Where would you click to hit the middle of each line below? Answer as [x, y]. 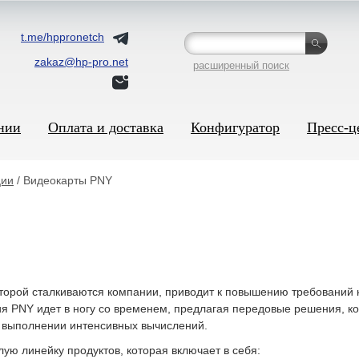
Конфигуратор [235, 127]
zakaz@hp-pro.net [81, 62]
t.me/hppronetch [63, 37]
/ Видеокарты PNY [63, 180]
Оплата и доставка [106, 127]
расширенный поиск [241, 65]
